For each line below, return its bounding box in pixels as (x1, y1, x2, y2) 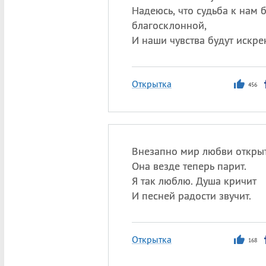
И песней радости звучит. (131, 189, 251, 202)
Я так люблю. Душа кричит (131, 174, 256, 188)
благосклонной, (131, 18, 207, 32)
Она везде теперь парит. (131, 159, 246, 173)
